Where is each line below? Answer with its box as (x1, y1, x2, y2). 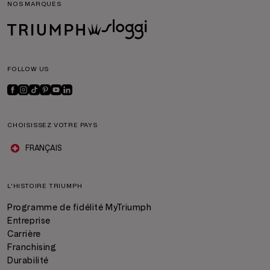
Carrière (7, 230, 41, 239)
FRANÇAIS (25, 144, 62, 152)
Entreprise (7, 216, 51, 225)
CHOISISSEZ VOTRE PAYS (7, 122, 98, 128)
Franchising (7, 243, 57, 252)
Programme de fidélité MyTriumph (7, 203, 152, 212)
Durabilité (7, 256, 49, 265)
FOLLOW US (7, 66, 49, 72)
